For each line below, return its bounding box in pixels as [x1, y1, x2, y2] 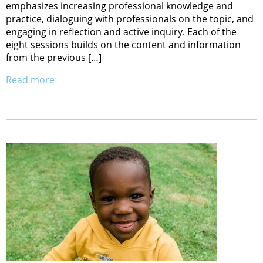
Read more [6, 73, 55, 86]
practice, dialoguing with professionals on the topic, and [6, 12, 254, 25]
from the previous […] [6, 50, 102, 64]
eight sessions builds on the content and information [6, 38, 241, 51]
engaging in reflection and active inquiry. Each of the [6, 25, 237, 38]
